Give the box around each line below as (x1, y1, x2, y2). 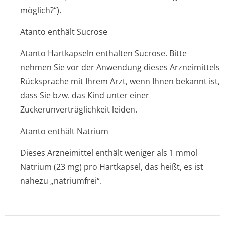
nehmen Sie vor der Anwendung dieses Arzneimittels (20, 62, 220, 73)
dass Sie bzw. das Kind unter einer (20, 90, 149, 101)
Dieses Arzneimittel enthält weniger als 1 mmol (20, 147, 198, 158)
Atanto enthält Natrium (20, 126, 108, 137)
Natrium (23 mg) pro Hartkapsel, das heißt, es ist (20, 161, 203, 172)
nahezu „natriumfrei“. (20, 175, 102, 186)
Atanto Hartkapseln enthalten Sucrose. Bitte (20, 48, 187, 59)
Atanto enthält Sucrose (20, 26, 107, 37)
